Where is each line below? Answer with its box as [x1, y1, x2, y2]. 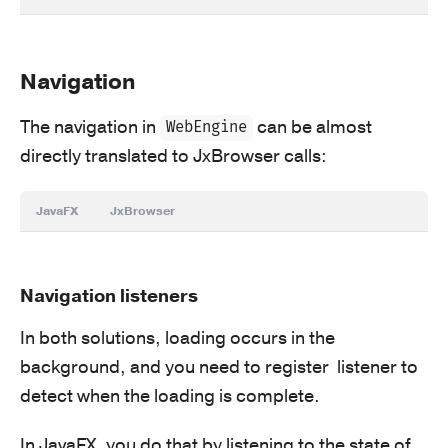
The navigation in [20, 114, 160, 139]
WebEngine [166, 118, 248, 138]
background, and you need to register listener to [20, 354, 418, 379]
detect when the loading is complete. [20, 383, 320, 408]
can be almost [253, 114, 373, 139]
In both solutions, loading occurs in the [20, 325, 335, 350]
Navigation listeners [20, 283, 198, 308]
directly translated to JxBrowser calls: [20, 143, 327, 168]
